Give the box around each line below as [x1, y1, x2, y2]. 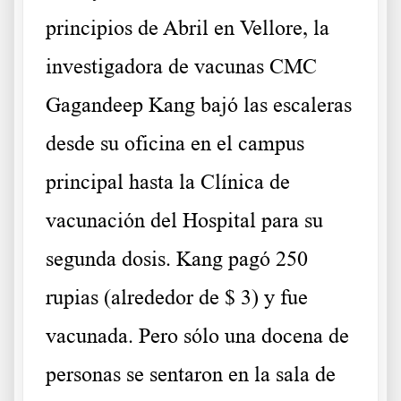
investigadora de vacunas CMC [46, 55, 317, 79]
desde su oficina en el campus [46, 132, 304, 156]
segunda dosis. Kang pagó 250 [46, 247, 308, 271]
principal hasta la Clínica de [46, 170, 290, 194]
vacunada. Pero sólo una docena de [46, 324, 349, 348]
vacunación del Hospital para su [46, 209, 323, 233]
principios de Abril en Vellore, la [46, 16, 329, 40]
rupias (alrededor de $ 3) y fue [46, 286, 308, 310]
